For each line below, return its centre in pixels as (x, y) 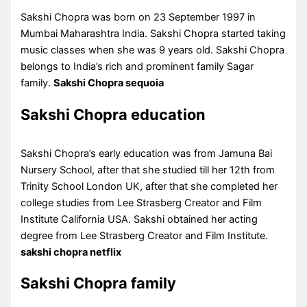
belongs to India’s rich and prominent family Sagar (137, 66)
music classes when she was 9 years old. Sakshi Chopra (153, 50)
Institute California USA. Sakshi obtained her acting (139, 219)
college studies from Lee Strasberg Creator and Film (142, 202)
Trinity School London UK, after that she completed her (149, 186)
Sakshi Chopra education (113, 114)
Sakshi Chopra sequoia (109, 83)
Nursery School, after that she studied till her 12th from (148, 170)
